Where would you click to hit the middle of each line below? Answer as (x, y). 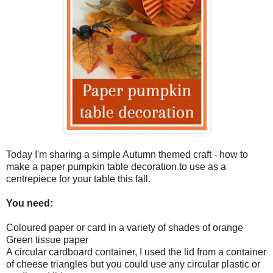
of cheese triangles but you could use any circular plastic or (133, 264)
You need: (30, 203)
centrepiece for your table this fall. (78, 179)
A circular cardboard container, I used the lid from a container (136, 252)
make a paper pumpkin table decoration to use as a (116, 166)
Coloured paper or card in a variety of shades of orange (125, 227)
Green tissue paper (47, 239)
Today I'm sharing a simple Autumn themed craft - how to (127, 154)
